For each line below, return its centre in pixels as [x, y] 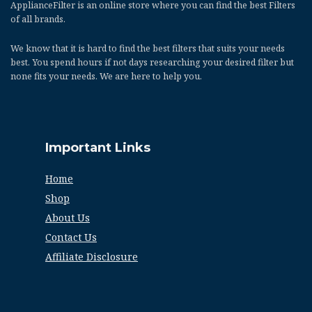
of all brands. [38, 19]
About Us [68, 217]
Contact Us [71, 237]
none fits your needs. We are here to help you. [106, 76]
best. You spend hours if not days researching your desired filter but [152, 62]
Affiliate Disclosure [92, 256]
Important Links [98, 147]
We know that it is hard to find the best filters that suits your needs [148, 48]
